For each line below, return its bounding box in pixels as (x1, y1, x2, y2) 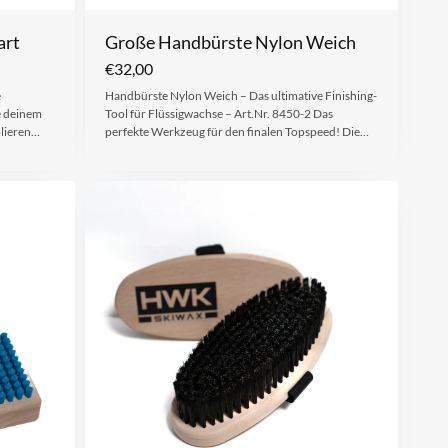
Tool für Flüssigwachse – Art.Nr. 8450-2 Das (104, 105, 333, 121)
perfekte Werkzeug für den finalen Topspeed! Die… (104, 123, 369, 139)
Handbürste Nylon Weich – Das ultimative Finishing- (104, 87, 377, 103)
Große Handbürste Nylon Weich (104, 30, 356, 53)
